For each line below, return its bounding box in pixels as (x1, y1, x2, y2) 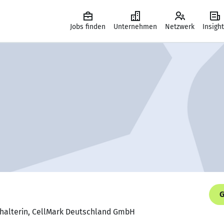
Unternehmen (113, 22, 157, 31)
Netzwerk (165, 22, 194, 31)
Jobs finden (70, 22, 105, 31)
